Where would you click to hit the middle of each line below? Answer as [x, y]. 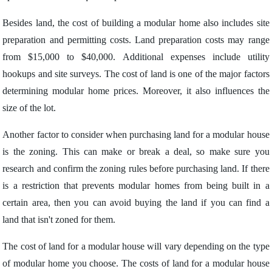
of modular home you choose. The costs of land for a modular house [136, 263]
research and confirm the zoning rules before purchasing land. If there [136, 168]
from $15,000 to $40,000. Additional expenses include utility [136, 57]
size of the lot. [29, 108]
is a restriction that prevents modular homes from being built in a [136, 185]
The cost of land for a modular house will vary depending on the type [136, 246]
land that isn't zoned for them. [59, 219]
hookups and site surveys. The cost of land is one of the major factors [136, 74]
